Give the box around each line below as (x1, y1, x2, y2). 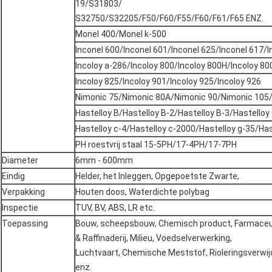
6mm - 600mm (75, 155, 133, 166)
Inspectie (2, 203, 38, 213)
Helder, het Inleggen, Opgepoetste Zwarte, (75, 171, 239, 182)
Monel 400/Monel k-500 (75, 29, 166, 39)
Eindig (2, 171, 25, 182)
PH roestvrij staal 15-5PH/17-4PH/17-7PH (75, 140, 237, 150)
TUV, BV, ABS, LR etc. (75, 203, 155, 213)
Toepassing (2, 219, 48, 229)
